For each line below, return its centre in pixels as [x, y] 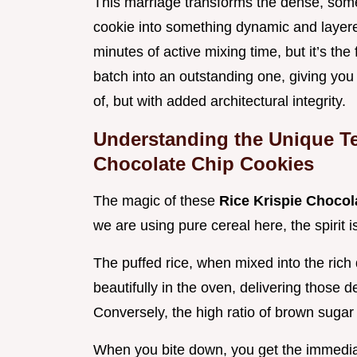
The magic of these [156, 201]
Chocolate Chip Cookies [204, 164]
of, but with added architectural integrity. [220, 102]
